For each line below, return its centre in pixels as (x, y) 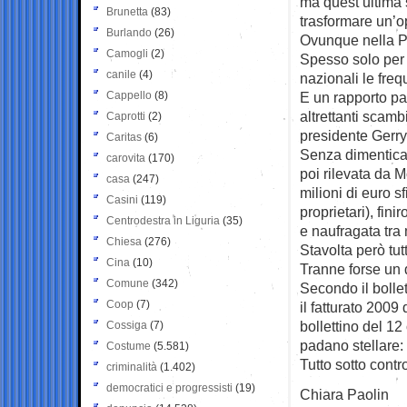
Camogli (127, 53)
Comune (128, 283)
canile (121, 74)
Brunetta (127, 11)
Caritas (124, 137)
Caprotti (126, 116)
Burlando (129, 32)
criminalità (132, 367)
